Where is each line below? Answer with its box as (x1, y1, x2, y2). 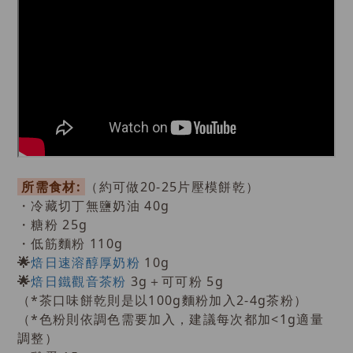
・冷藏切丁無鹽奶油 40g (17, 197, 170, 215)
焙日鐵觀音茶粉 (31, 273, 127, 291)
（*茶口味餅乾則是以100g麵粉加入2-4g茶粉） (17, 292, 308, 310)
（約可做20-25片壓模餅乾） (85, 178, 260, 196)
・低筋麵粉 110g (17, 235, 124, 253)
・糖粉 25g (17, 216, 88, 234)
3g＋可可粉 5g (126, 273, 225, 291)
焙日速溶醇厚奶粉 (31, 254, 141, 272)
